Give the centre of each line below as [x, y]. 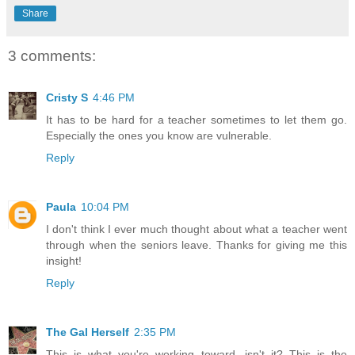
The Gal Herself [88, 332]
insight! [64, 260]
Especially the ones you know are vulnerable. [159, 135]
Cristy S [67, 97]
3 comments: [52, 56]
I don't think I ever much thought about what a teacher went [197, 229]
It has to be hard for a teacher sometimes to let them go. [197, 119]
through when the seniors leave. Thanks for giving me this [197, 244]
